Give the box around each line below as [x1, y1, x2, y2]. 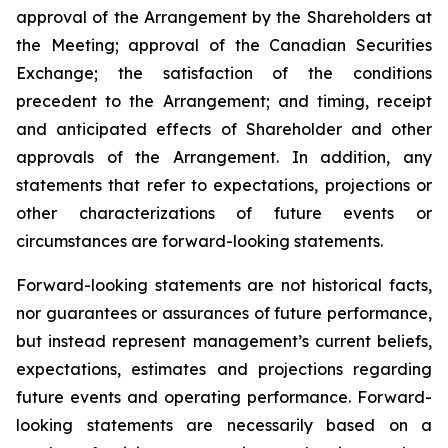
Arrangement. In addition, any [173, 147, 433, 167]
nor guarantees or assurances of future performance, [16, 303, 432, 323]
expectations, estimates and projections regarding [16, 359, 432, 379]
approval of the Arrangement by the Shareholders [16, 7, 410, 27]
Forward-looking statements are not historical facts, [16, 275, 432, 295]
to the [105, 91, 155, 111]
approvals [16, 147, 94, 167]
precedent [16, 91, 97, 111]
